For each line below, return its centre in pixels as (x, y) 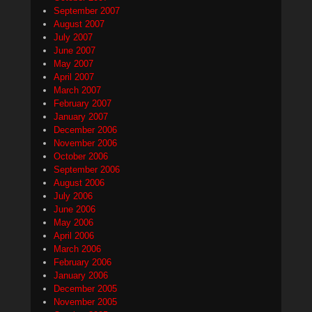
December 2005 (85, 289)
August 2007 (79, 24)
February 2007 (83, 104)
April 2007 (74, 77)
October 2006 (81, 157)
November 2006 (85, 143)
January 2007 (81, 117)
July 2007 (73, 38)
